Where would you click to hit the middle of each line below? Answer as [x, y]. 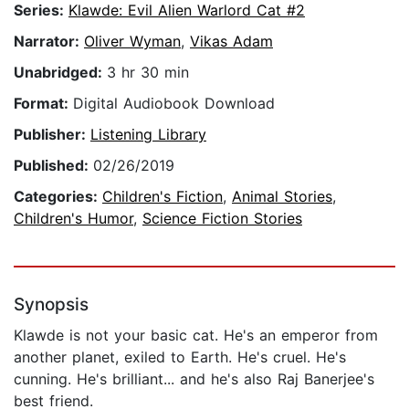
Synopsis [51, 305]
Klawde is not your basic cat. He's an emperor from [196, 336]
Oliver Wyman [132, 42]
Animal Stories [282, 197]
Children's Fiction [163, 197]
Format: [43, 104]
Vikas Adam [231, 42]
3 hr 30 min [148, 73]
